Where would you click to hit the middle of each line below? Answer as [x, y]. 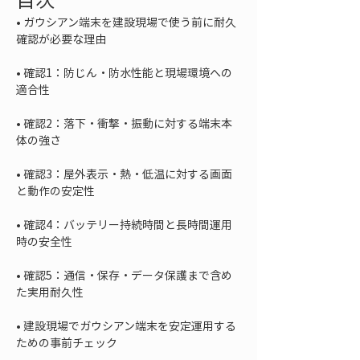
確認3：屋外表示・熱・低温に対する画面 [128, 174]
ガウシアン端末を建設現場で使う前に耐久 [130, 22]
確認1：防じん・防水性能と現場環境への [128, 72]
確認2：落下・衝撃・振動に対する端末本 [128, 123]
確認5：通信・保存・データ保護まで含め [128, 275]
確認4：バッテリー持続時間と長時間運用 [128, 224]
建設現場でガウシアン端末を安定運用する [130, 325]
